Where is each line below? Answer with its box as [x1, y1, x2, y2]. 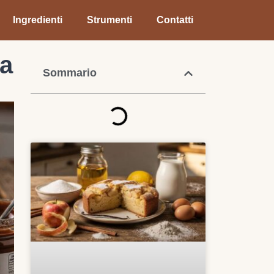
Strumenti [87, 15, 132, 25]
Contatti [157, 15, 193, 25]
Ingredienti [13, 15, 62, 25]
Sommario [43, 67, 97, 79]
